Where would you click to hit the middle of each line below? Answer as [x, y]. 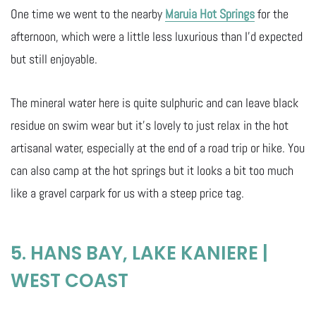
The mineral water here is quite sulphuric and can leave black [154, 103]
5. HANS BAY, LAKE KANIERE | [139, 253]
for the [272, 14]
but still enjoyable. [54, 59]
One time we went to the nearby [88, 14]
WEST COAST [69, 280]
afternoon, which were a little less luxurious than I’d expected [157, 37]
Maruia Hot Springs [210, 14]
